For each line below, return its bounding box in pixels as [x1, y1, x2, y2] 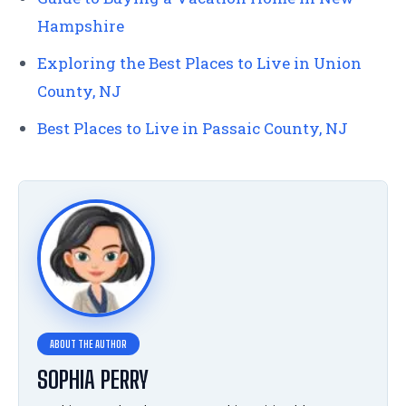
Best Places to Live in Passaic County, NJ [37, 118, 348, 140]
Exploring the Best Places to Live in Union [37, 53, 362, 74]
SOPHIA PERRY [37, 365, 149, 395]
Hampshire [37, 15, 124, 37]
